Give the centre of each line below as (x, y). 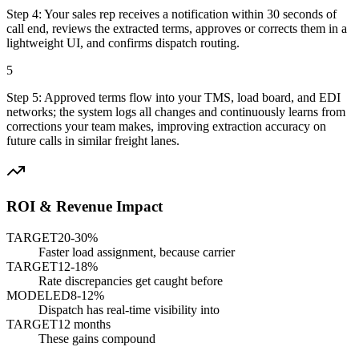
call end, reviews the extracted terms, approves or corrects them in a (177, 28)
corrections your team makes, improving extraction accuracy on (166, 126)
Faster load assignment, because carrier (137, 252)
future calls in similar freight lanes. (93, 140)
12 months (84, 324)
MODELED (38, 295)
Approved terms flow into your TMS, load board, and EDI (192, 97)
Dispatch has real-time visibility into (129, 310)
